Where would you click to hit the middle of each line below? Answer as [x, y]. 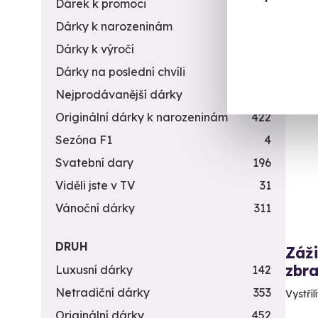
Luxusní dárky [94, 270]
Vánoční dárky [95, 208]
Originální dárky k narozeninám [142, 117]
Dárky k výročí [95, 49]
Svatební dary [94, 163]
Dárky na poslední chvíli [120, 72]
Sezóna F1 [84, 140]
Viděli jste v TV [95, 185]
